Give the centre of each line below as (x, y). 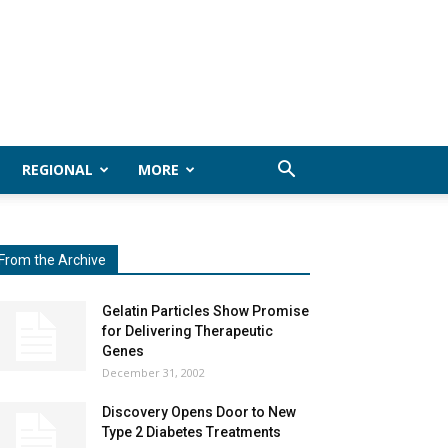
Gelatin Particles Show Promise (205, 311)
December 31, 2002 (153, 372)
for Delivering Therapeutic (187, 331)
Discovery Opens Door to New (199, 412)
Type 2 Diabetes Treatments (191, 432)
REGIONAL (57, 169)
